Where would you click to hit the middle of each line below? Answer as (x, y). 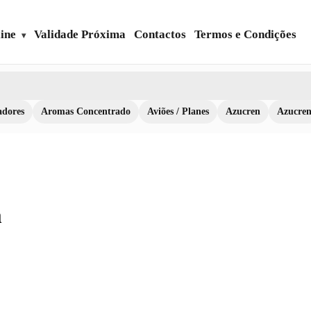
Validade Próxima (80, 34)
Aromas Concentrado (86, 111)
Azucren (243, 111)
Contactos (160, 34)
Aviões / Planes (178, 111)
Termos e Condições (245, 34)
